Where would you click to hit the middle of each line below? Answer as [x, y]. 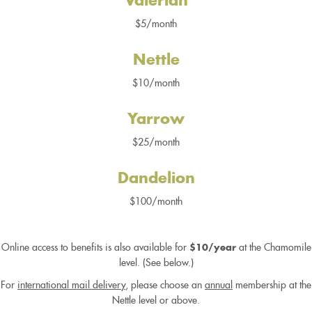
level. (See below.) [156, 262]
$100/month [156, 202]
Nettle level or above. [156, 300]
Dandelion [156, 179]
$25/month [156, 142]
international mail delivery [71, 284]
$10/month [156, 83]
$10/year [214, 248]
